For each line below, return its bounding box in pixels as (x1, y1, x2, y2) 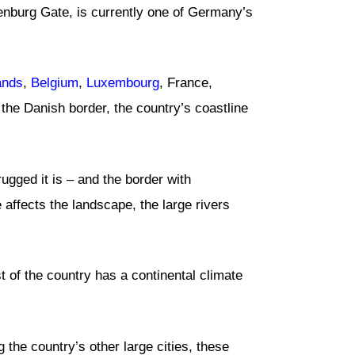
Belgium (31, 75, 78, 91)
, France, (159, 75, 212, 91)
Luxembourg (86, 75, 159, 91)
